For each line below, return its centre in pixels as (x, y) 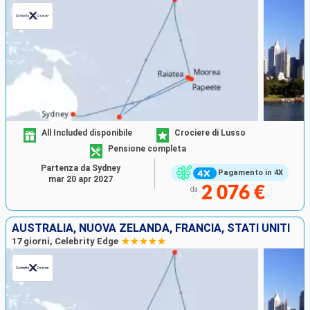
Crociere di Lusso (210, 133)
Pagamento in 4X (250, 173)
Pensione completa (147, 149)
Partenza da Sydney (80, 168)
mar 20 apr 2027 (80, 179)
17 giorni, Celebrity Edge (65, 241)
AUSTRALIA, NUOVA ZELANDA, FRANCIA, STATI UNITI (151, 228)
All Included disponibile (87, 133)
